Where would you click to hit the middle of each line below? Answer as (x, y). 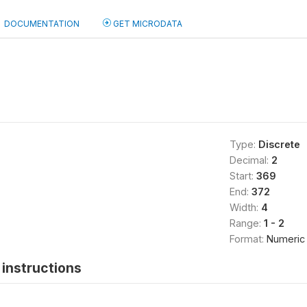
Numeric (285, 239)
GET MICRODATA (147, 24)
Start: (243, 176)
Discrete (279, 144)
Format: (248, 239)
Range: (246, 223)
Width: (245, 207)
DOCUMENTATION (42, 24)
